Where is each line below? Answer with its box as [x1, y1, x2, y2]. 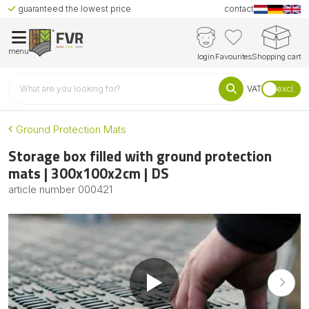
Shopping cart [252, 51, 301, 61]
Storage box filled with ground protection [8, 144, 272, 167]
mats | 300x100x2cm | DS [8, 161, 169, 184]
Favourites [215, 51, 252, 61]
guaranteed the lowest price [16, 3, 131, 14]
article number [8, 182, 78, 196]
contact [224, 3, 255, 14]
